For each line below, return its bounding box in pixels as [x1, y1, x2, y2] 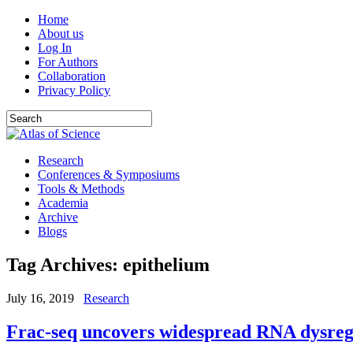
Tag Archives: [6, 254, 123, 275]
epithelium [123, 254, 210, 275]
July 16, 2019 [6, 291, 74, 305]
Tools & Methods [38, 182, 124, 195]
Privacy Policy [38, 84, 110, 97]
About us [38, 27, 84, 40]
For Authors [38, 55, 98, 69]
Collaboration [38, 69, 106, 83]
